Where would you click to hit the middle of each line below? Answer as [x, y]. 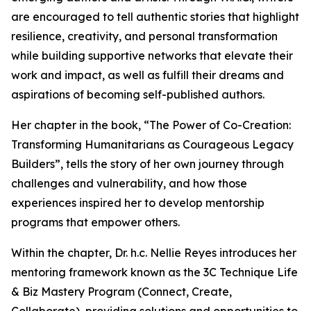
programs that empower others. [95, 222]
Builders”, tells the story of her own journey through [148, 164]
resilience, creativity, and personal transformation [144, 36]
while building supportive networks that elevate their [152, 56]
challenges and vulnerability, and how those [129, 184]
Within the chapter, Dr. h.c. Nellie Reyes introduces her [154, 253]
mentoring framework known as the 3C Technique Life [154, 272]
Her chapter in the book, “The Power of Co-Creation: [151, 125]
